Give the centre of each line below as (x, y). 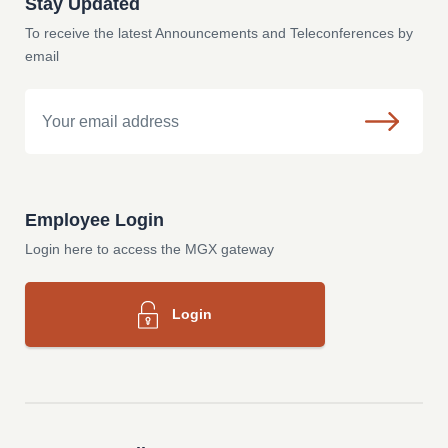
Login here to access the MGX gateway (149, 249)
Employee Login (94, 220)
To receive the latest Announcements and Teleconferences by (219, 33)
